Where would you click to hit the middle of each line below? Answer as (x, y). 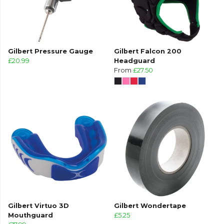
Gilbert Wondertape (150, 206)
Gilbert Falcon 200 (148, 51)
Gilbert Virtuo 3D (38, 206)
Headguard (134, 61)
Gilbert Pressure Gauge (50, 51)
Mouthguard (30, 215)
